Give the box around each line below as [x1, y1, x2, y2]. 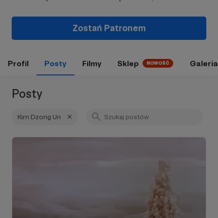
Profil [8, 58, 29, 68]
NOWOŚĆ [146, 61, 169, 66]
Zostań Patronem [72, 23, 146, 33]
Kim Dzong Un [18, 113, 61, 121]
